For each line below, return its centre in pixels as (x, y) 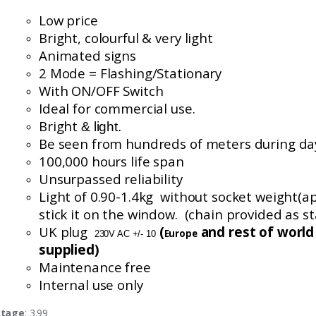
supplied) (69, 249)
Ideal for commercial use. (117, 108)
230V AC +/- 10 (125, 233)
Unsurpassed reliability (111, 178)
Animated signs (88, 55)
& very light (177, 37)
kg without (174, 196)
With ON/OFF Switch (101, 90)
